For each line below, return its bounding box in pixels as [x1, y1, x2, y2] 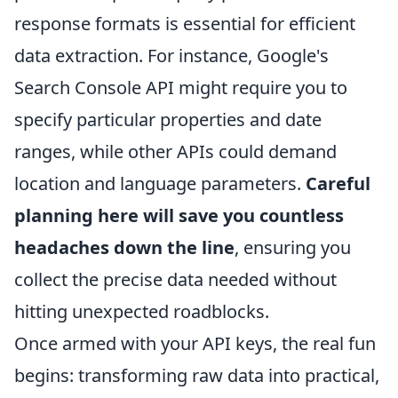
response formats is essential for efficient [14, 12, 355, 36]
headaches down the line [14, 235, 235, 260]
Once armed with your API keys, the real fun [14, 331, 376, 356]
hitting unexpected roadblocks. [14, 299, 269, 324]
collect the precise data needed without [14, 267, 337, 292]
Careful [306, 171, 370, 196]
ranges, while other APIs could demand [14, 139, 337, 164]
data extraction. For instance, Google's [14, 44, 329, 68]
